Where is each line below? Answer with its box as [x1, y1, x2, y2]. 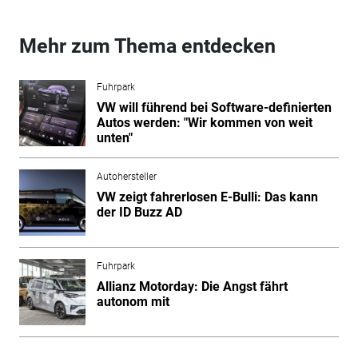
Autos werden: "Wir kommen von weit [96, 114, 312, 130]
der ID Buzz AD [96, 204, 182, 220]
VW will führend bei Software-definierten [96, 99, 332, 115]
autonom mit [96, 293, 169, 309]
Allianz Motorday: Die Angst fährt [96, 278, 288, 294]
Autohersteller [96, 170, 157, 182]
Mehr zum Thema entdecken [18, 34, 276, 58]
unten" [96, 129, 133, 145]
